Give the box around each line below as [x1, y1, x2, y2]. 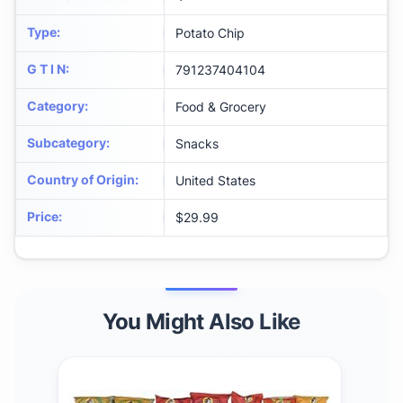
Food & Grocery [175, 99, 266, 115]
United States [175, 173, 255, 189]
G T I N [27, 61, 66, 77]
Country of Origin [27, 172, 135, 188]
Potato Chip [175, 25, 245, 41]
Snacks [175, 136, 219, 152]
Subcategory [27, 135, 106, 151]
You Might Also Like [103, 309, 300, 336]
